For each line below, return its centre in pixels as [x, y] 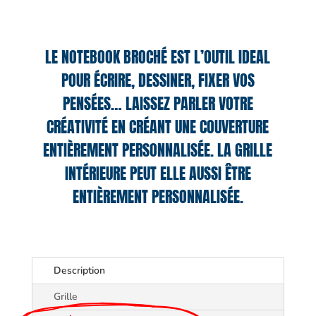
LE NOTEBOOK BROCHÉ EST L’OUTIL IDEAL [158, 57]
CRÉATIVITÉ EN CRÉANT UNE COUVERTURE [158, 127]
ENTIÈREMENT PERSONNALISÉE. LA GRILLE [158, 150]
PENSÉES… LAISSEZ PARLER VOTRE [158, 104]
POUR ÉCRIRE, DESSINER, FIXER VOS [158, 80]
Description [79, 271]
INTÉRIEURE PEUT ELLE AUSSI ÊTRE [158, 174]
